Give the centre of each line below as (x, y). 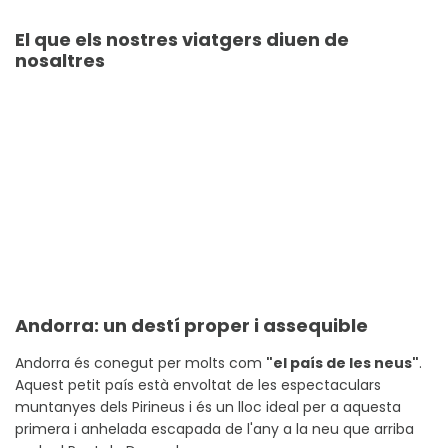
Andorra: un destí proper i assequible (191, 326)
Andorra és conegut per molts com (140, 363)
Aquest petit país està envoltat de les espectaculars (198, 385)
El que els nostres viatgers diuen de (182, 40)
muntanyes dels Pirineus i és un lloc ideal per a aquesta (208, 407)
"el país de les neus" (342, 363)
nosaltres (60, 61)
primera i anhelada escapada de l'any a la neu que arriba (214, 429)
